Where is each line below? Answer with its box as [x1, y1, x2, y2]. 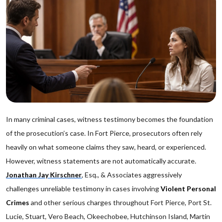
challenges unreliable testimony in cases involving [6, 184, 161, 193]
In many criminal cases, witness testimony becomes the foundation [6, 115, 213, 123]
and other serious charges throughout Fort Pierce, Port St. [29, 198, 212, 207]
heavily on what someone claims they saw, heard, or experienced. [6, 143, 206, 151]
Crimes [6, 198, 29, 207]
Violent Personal [161, 184, 216, 193]
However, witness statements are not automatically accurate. [6, 157, 196, 165]
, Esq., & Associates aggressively [82, 170, 182, 179]
